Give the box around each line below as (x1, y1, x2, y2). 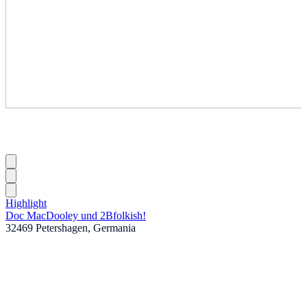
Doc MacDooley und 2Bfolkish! (5, 209, 146, 221)
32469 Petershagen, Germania (5, 221, 136, 234)
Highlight (5, 197, 47, 209)
